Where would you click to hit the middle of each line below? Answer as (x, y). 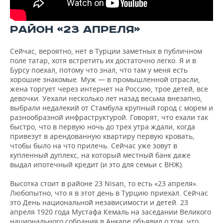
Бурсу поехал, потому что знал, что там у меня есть (99, 70)
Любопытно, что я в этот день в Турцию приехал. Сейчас (109, 193)
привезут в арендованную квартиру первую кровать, (102, 136)
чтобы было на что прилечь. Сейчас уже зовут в (94, 146)
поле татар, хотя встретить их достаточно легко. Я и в (103, 61)
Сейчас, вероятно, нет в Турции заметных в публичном (106, 51)
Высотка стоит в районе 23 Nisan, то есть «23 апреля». (104, 184)
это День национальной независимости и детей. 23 (99, 203)
